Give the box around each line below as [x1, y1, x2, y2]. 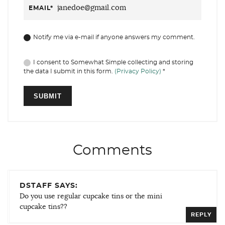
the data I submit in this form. [24, 68, 115, 74]
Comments [73, 143, 152, 158]
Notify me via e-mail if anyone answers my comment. [33, 34, 195, 40]
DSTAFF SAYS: [20, 182, 78, 189]
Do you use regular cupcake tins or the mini [20, 192, 162, 200]
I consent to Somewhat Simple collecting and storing [33, 59, 193, 65]
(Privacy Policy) [115, 68, 161, 74]
